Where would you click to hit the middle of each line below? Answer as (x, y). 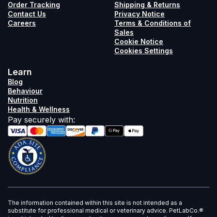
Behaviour (25, 91)
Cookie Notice (139, 41)
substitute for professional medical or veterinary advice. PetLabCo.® (106, 211)
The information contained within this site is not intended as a (95, 203)
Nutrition (23, 100)
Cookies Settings (144, 50)
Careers (22, 23)
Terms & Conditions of (153, 23)
